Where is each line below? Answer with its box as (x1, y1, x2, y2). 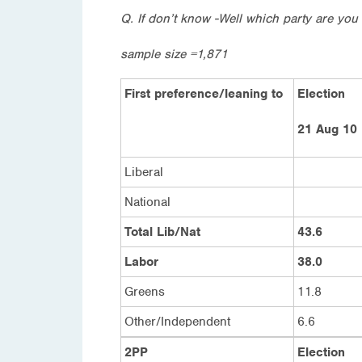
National (124, 193, 170, 210)
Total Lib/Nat (124, 223, 200, 240)
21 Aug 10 (297, 120, 357, 137)
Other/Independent (124, 313, 230, 330)
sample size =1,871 (120, 45, 228, 62)
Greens (124, 283, 165, 300)
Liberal (124, 163, 163, 180)
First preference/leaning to (124, 85, 283, 102)
